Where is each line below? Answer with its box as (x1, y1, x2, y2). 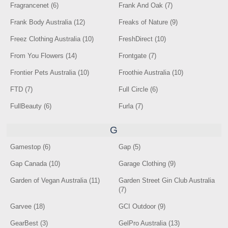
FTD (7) (10, 85, 33, 93)
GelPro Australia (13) (119, 219, 180, 227)
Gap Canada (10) (10, 160, 61, 167)
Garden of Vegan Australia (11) (10, 177, 100, 184)
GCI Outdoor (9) (119, 203, 166, 210)
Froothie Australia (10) (119, 69, 184, 76)
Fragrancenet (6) (10, 2, 59, 9)
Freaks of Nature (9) (119, 18, 178, 26)
